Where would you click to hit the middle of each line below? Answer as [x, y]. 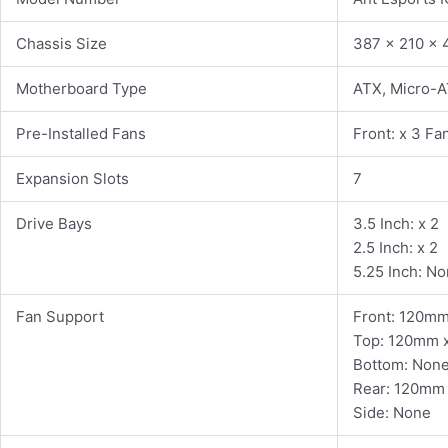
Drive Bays [54, 224]
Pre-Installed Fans [81, 134]
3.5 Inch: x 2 [396, 224]
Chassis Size [61, 44]
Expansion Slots [72, 179]
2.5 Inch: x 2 [395, 248]
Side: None [392, 413]
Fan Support [60, 317]
